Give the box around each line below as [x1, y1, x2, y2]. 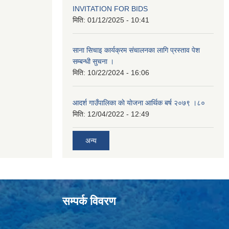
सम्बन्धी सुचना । [73, 57, 114, 66]
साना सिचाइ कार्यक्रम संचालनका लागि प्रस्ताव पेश [73, 46, 200, 55]
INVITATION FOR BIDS [73, 5, 148, 13]
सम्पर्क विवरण [62, 195, 116, 208]
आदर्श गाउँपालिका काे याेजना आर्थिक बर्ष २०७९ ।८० [73, 99, 205, 107]
